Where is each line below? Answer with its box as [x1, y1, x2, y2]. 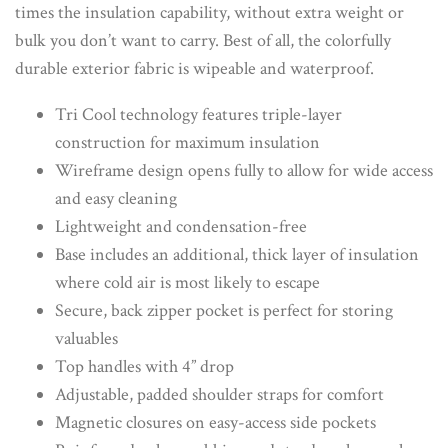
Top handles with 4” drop [55, 355, 234, 379]
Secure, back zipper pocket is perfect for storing [55, 299, 393, 323]
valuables [55, 327, 118, 351]
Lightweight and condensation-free [55, 215, 307, 239]
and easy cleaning [55, 187, 177, 211]
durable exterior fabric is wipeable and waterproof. [15, 57, 374, 81]
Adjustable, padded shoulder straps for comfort [55, 383, 384, 407]
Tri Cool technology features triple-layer [55, 103, 342, 127]
